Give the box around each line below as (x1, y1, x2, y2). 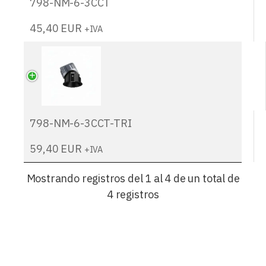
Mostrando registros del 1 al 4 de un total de (26, 172, 240, 186)
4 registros (106, 188, 159, 202)
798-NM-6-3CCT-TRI (30, 116, 132, 130)
